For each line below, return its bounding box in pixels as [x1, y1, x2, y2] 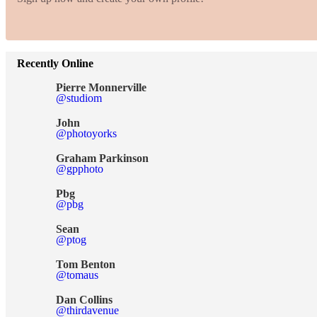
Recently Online [17, 57, 93, 69]
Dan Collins [56, 294, 113, 306]
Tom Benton [56, 258, 115, 270]
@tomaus [56, 269, 98, 281]
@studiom [56, 92, 102, 104]
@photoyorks [56, 127, 117, 139]
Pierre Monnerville [56, 81, 146, 93]
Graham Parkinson [56, 152, 149, 164]
